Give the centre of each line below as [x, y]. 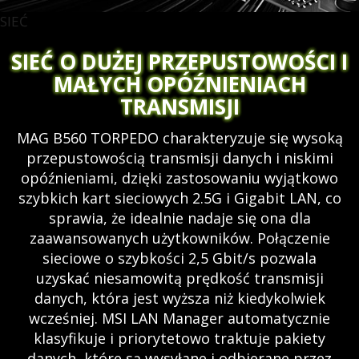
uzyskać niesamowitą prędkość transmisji [179, 278]
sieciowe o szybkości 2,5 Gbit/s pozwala [179, 258]
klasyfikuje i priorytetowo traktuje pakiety [179, 339]
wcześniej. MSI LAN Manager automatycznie [179, 319]
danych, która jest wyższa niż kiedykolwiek [179, 298]
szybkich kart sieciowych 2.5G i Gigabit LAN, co [179, 198]
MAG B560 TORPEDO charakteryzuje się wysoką [179, 138]
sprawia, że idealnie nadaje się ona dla [179, 218]
